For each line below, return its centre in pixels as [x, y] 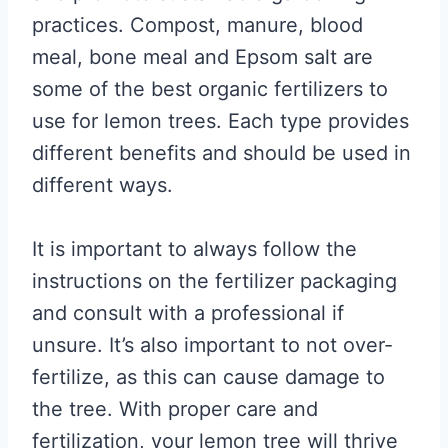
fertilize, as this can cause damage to [208, 377]
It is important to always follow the [194, 249]
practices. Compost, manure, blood [197, 25]
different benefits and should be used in [221, 153]
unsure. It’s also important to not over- [212, 345]
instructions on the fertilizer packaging [214, 281]
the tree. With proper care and [175, 409]
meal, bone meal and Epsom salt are [202, 57]
